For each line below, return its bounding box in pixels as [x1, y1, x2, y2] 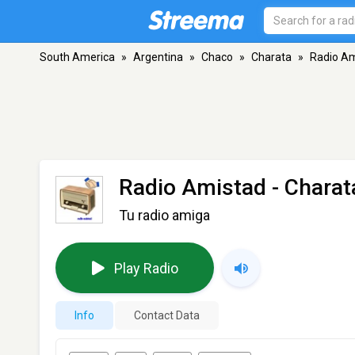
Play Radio [113, 259, 178, 277]
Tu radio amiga [119, 207, 210, 223]
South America [40, 51, 115, 63]
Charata [251, 51, 292, 63]
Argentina [133, 51, 183, 63]
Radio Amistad [119, 174, 266, 200]
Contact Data [134, 309, 200, 322]
